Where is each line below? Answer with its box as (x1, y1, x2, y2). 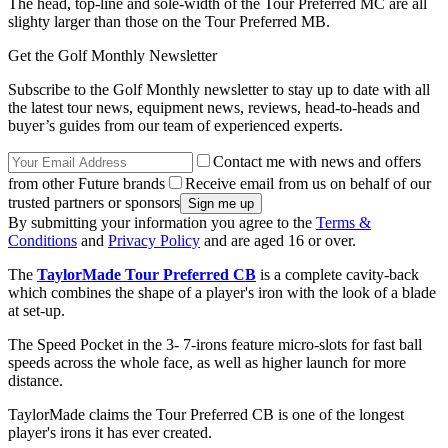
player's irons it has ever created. (8, 424, 212, 442)
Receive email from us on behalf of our (185, 175, 431, 193)
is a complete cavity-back (256, 266, 419, 284)
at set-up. (8, 302, 65, 320)
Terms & (316, 214, 371, 232)
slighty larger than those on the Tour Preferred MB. (8, 13, 330, 31)
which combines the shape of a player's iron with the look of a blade (8, 284, 436, 302)
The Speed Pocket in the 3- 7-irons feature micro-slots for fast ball (8, 336, 422, 354)
